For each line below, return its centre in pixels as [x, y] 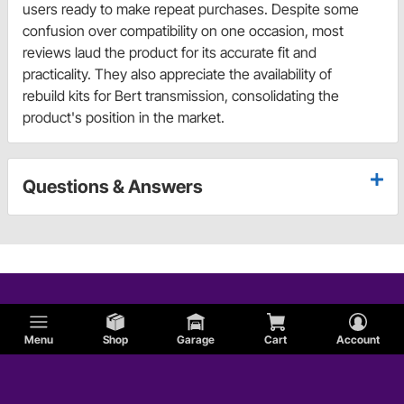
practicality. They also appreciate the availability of [177, 74]
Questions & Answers [113, 187]
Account [358, 340]
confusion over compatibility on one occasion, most [183, 31]
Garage [196, 340]
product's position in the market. [124, 118]
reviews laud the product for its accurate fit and [170, 53]
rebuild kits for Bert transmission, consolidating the [181, 96]
